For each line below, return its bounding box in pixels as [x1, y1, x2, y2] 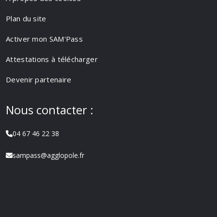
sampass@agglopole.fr [13, 151, 84, 160]
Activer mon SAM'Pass [6, 34, 83, 44]
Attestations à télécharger [6, 54, 98, 64]
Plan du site [6, 14, 46, 23]
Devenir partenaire [6, 75, 72, 84]
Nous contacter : [6, 102, 93, 118]
